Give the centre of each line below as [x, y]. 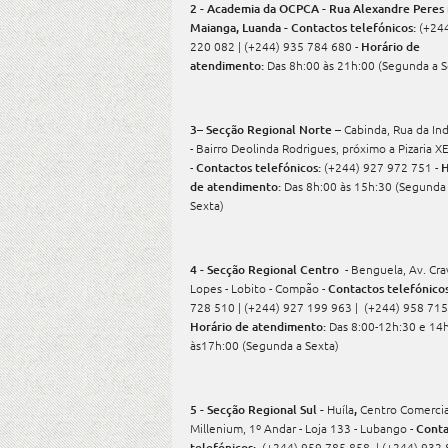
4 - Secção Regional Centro [267, 269]
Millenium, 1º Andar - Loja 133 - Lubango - [303, 428]
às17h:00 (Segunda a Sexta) [264, 345]
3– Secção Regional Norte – [267, 129]
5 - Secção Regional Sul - [258, 409]
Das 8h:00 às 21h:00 [321, 65]
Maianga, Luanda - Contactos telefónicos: [304, 27]
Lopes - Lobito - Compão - [259, 288]
